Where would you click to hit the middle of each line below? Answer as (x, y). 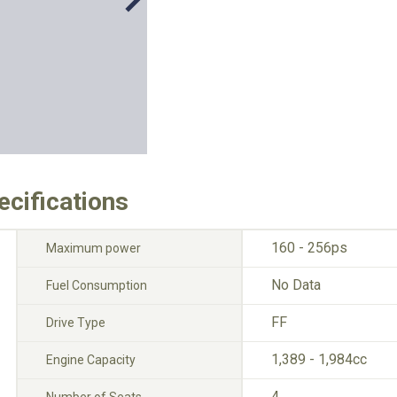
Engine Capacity (91, 360)
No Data (296, 285)
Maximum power (93, 248)
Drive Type (76, 323)
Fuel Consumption (97, 285)
